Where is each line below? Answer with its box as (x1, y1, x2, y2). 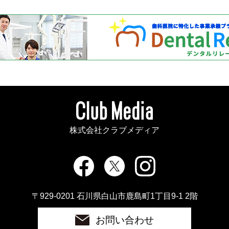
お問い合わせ (96, 214, 154, 225)
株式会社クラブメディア (70, 125, 159, 134)
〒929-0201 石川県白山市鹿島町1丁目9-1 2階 (31, 191, 198, 200)
